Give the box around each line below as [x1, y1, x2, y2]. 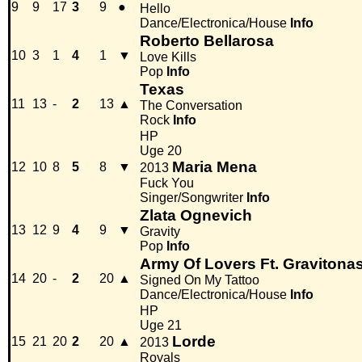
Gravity [140, 225, 180, 239]
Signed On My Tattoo [140, 273, 259, 288]
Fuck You [140, 176, 194, 191]
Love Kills [140, 50, 196, 65]
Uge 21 [140, 318, 182, 333]
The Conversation [140, 99, 242, 113]
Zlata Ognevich [140, 207, 252, 225]
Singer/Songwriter [140, 191, 243, 205]
